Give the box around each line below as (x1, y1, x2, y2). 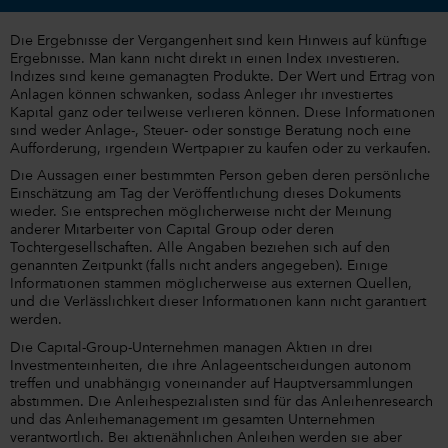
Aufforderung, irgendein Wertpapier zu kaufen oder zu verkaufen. (10, 141, 431, 156)
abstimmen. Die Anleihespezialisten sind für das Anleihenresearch (10, 394, 433, 409)
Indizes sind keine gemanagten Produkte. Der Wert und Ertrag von (10, 69, 435, 84)
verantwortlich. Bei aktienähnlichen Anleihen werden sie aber (10, 430, 402, 445)
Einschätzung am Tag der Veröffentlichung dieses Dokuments (10, 187, 401, 202)
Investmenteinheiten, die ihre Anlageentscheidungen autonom (10, 358, 411, 373)
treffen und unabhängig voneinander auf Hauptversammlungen (10, 376, 413, 391)
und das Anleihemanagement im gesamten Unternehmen (10, 412, 375, 427)
